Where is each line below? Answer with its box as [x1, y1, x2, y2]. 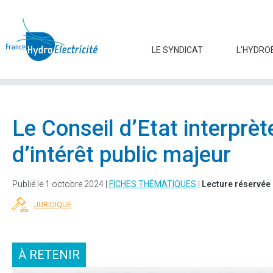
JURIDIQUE [34, 200, 71, 209]
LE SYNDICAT [152, 45, 203, 55]
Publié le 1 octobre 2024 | [12, 179, 109, 190]
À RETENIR [18, 247, 80, 263]
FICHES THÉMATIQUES [109, 179, 196, 190]
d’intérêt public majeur [12, 142, 231, 168]
